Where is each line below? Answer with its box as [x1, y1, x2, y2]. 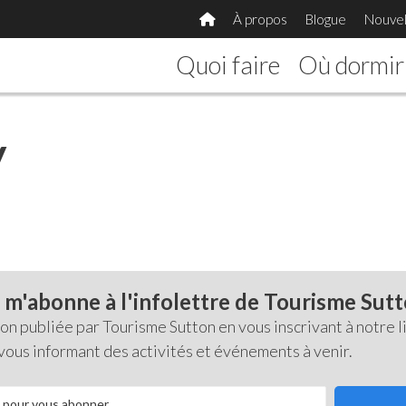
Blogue [304, 11, 346, 27]
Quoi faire [176, 50, 281, 80]
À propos [232, 11, 287, 27]
